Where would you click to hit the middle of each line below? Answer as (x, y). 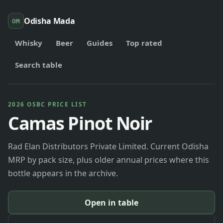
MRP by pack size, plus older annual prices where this (109, 160)
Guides (99, 43)
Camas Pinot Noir (80, 123)
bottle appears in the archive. (63, 173)
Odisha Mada (50, 21)
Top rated (144, 43)
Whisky (28, 43)
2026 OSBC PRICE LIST (48, 104)
